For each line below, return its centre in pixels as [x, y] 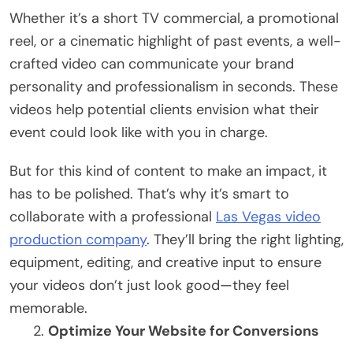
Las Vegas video [268, 216]
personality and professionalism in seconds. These [174, 86]
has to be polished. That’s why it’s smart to [149, 193]
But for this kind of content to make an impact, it [168, 171]
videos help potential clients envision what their [164, 109]
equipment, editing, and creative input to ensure [165, 262]
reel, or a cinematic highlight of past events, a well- [175, 41]
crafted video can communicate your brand [152, 63]
